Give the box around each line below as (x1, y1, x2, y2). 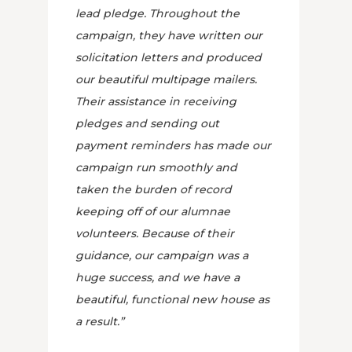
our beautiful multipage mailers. (75, 72, 257, 86)
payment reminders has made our (75, 138, 271, 152)
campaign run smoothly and (75, 160, 237, 174)
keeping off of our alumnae (75, 204, 230, 218)
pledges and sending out (75, 116, 219, 130)
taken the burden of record (75, 182, 232, 196)
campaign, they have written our (75, 28, 262, 42)
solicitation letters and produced (75, 50, 262, 64)
